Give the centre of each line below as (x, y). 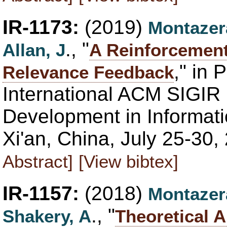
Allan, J (34, 50)
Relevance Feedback (88, 72)
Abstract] (38, 161)
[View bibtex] (128, 161)
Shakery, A (47, 216)
